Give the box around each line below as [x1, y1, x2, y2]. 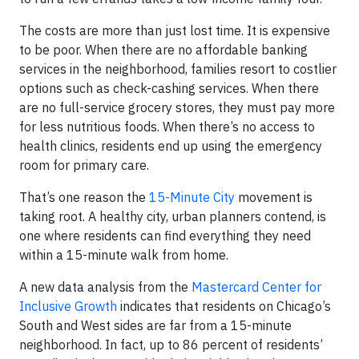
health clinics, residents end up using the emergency [19, 138, 322, 154]
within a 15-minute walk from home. [19, 247, 228, 263]
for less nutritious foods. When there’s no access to [19, 119, 315, 135]
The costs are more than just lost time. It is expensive [19, 22, 330, 38]
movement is [235, 189, 313, 205]
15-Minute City [149, 189, 235, 205]
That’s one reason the [19, 189, 149, 205]
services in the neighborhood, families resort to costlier [19, 61, 337, 77]
